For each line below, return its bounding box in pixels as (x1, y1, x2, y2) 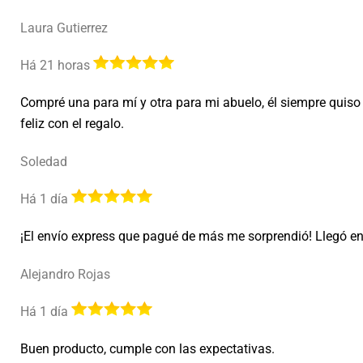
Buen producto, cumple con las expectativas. (20, 341, 275, 357)
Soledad (20, 154, 67, 170)
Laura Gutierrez (20, 20, 108, 36)
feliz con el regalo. (20, 116, 124, 132)
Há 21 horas (20, 58, 93, 74)
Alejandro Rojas (20, 267, 110, 283)
